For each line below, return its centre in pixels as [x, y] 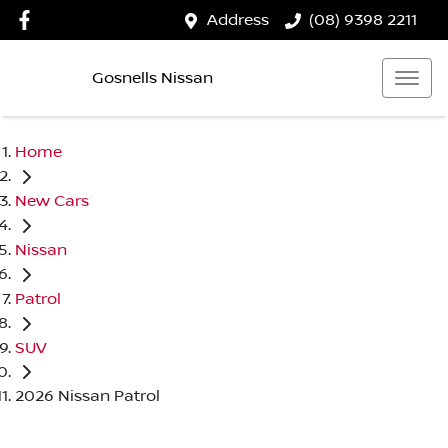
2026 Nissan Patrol [87, 396]
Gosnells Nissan [152, 77]
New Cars [52, 200]
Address [238, 20]
